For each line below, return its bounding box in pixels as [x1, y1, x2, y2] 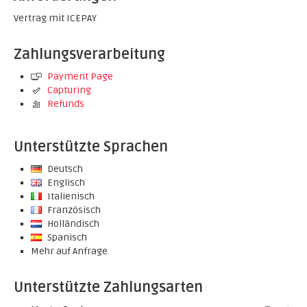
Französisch [45, 204, 101, 216]
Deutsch [45, 163, 83, 175]
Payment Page [45, 71, 113, 82]
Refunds [45, 98, 84, 110]
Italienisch [45, 191, 95, 202]
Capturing [45, 84, 91, 96]
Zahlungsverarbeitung [14, 46, 165, 63]
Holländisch [45, 218, 99, 230]
